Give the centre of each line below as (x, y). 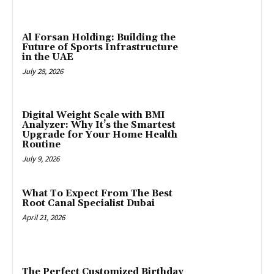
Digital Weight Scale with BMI (94, 116)
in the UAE (48, 57)
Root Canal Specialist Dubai (88, 204)
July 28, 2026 (43, 71)
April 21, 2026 (43, 218)
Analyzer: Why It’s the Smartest (99, 125)
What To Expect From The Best (97, 194)
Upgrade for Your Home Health (100, 135)
